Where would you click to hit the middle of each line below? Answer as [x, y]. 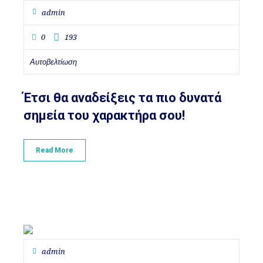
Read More [55, 150]
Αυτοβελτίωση [54, 62]
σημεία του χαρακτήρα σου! [104, 115]
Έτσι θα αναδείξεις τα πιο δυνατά [123, 97]
